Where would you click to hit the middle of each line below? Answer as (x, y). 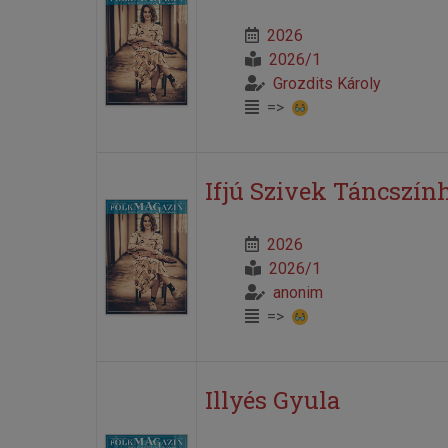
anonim (297, 292)
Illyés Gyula (272, 399)
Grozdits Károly (326, 83)
